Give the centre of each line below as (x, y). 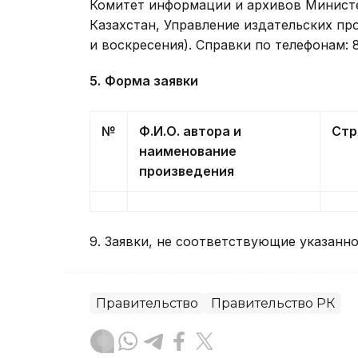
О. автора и (204, 131)
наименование (188, 151)
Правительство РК (273, 304)
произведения (187, 171)
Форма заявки (151, 81)
